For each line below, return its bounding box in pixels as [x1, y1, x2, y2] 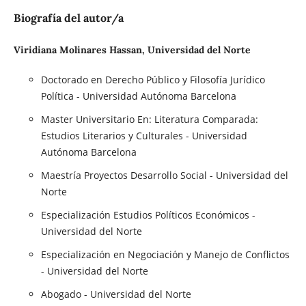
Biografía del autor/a [13, 11, 124, 25]
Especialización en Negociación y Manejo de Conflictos [40, 247, 290, 261]
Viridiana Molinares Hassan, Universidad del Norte [13, 44, 251, 57]
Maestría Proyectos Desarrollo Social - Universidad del [40, 169, 288, 182]
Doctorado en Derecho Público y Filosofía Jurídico [40, 73, 265, 87]
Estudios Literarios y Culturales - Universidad [40, 129, 247, 143]
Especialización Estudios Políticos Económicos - [40, 208, 255, 221]
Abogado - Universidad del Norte [40, 287, 191, 301]
